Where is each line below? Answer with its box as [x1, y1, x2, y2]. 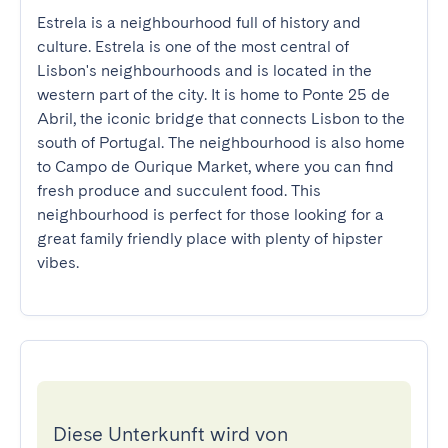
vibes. [37, 253, 79, 272]
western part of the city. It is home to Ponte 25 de [37, 85, 390, 104]
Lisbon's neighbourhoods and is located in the [37, 61, 372, 80]
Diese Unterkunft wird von [53, 422, 288, 446]
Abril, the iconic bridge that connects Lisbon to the [37, 109, 405, 128]
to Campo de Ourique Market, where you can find [37, 157, 394, 176]
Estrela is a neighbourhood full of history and [37, 13, 361, 32]
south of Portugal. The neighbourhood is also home [37, 133, 405, 152]
